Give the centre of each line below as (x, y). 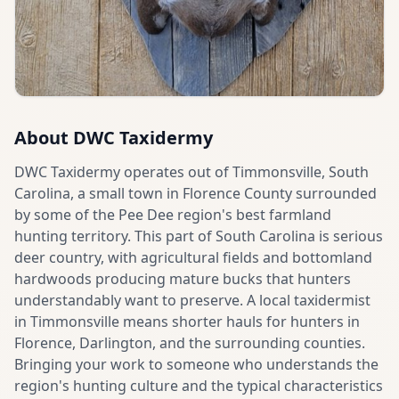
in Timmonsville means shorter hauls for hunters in (187, 322)
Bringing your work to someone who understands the (196, 365)
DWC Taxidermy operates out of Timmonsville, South (191, 172)
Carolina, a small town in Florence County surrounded (195, 194)
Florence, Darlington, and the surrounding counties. (190, 343)
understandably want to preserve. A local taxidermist (192, 301)
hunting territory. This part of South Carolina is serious (199, 236)
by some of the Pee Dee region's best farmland (173, 215)
